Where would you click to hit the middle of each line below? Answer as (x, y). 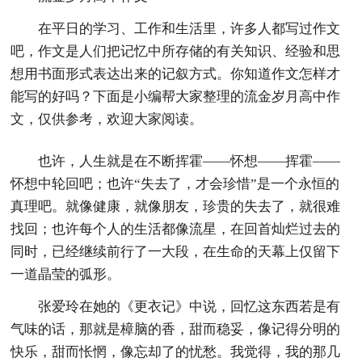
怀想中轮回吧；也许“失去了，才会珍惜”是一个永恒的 (175, 183)
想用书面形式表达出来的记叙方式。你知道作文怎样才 (176, 74)
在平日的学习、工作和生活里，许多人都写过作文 (189, 28)
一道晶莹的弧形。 (66, 274)
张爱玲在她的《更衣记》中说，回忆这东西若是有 (189, 306)
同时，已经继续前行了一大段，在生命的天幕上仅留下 (176, 251)
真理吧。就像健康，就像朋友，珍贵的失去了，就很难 (176, 206)
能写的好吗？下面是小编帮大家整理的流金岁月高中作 (176, 96)
